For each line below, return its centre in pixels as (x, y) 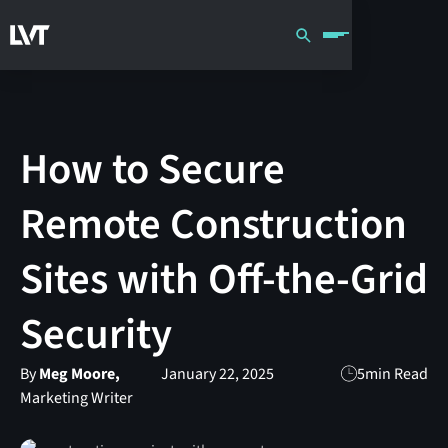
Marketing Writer (76, 397)
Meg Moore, (79, 373)
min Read (397, 373)
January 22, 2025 (217, 373)
